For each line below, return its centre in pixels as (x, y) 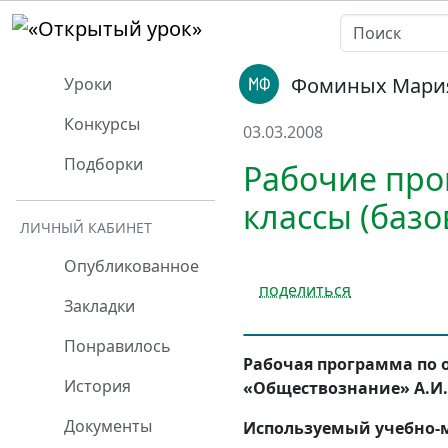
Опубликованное (129, 266)
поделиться (305, 289)
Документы (106, 426)
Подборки (101, 164)
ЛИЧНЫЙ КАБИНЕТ (86, 227)
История (95, 386)
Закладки (97, 306)
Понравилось (115, 346)
